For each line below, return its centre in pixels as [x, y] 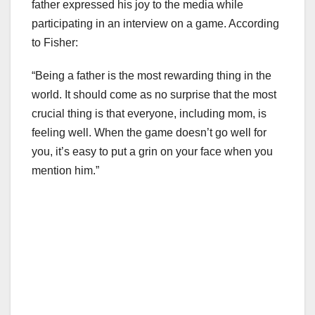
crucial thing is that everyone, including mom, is [149, 114]
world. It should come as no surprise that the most [154, 95]
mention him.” [65, 171]
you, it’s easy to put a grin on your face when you [152, 152]
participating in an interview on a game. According [155, 24]
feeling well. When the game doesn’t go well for [149, 133]
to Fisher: [55, 43]
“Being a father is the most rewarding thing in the [152, 76]
